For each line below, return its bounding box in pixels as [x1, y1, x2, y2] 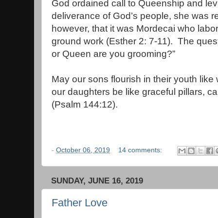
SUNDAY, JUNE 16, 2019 [51, 176, 143, 185]
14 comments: [118, 146, 164, 154]
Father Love [52, 197, 108, 209]
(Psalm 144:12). [52, 99, 118, 110]
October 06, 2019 [56, 146, 110, 154]
